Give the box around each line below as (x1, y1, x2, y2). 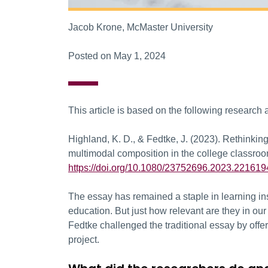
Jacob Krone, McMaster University (68, 22, 213, 32)
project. (68, 234, 99, 245)
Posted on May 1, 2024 (68, 50, 166, 61)
